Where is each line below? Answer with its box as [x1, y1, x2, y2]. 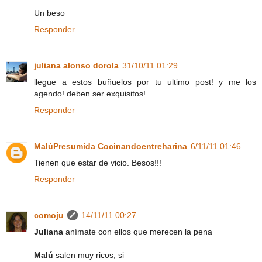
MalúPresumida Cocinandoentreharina [34, 141, 187, 151]
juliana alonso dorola [34, 60, 119, 70]
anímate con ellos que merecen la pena [63, 226, 212, 236]
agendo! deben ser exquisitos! [34, 88, 146, 98]
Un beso [34, 8, 65, 18]
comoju [34, 210, 64, 220]
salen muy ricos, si [53, 250, 124, 260]
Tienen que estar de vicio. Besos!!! [34, 157, 161, 167]
